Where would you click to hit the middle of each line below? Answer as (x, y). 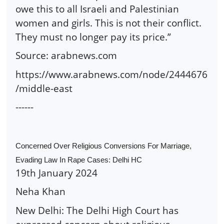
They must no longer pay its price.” (93, 36)
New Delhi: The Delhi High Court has (97, 210)
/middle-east (44, 88)
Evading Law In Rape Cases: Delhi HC (79, 160)
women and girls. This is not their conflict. (108, 22)
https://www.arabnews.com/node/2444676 (111, 74)
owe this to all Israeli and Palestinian (97, 8)
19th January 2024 (56, 172)
